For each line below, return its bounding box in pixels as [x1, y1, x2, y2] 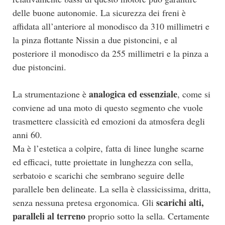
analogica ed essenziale [89, 87, 177, 100]
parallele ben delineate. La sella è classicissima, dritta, [13, 182, 211, 195]
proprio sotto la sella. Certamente [85, 209, 209, 222]
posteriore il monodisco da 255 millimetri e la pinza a [13, 47, 208, 59]
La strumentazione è [13, 87, 89, 100]
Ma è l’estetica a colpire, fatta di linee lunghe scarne [13, 142, 204, 154]
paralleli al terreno [13, 209, 85, 222]
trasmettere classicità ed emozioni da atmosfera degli [13, 115, 205, 127]
